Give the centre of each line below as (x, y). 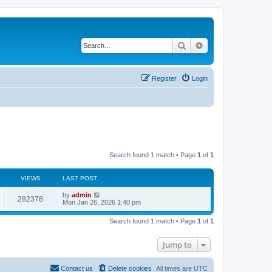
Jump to (177, 245)
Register (164, 78)
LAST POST (80, 178)
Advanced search (236, 45)
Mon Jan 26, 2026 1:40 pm (102, 202)
